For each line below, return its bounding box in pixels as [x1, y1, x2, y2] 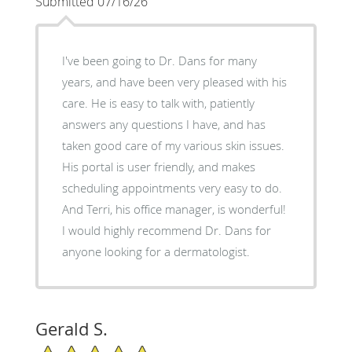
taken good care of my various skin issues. [61, 137, 284, 153]
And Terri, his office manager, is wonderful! [61, 200, 286, 217]
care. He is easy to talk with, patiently [61, 94, 255, 111]
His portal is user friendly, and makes [61, 158, 255, 174]
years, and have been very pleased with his [61, 73, 287, 90]
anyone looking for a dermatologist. [61, 243, 250, 259]
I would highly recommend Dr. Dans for [61, 222, 271, 238]
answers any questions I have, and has [61, 115, 266, 132]
